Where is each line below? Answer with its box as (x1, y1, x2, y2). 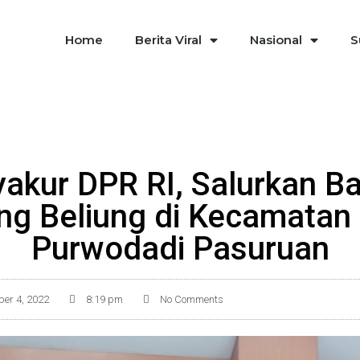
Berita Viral (135, 32, 202, 47)
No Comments (160, 293, 223, 305)
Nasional (250, 32, 302, 47)
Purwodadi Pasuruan (31, 230, 329, 268)
